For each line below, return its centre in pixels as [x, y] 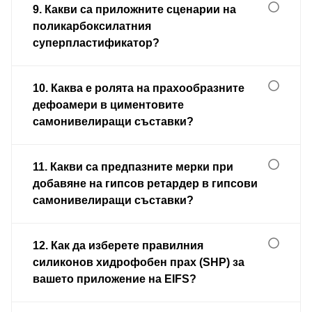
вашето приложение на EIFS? [115, 279]
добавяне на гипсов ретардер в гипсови [145, 183]
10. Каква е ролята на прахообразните [139, 88]
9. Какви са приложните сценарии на [134, 9]
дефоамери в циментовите [108, 104]
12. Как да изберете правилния [118, 245]
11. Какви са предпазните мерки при [133, 166]
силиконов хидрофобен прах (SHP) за [139, 262]
